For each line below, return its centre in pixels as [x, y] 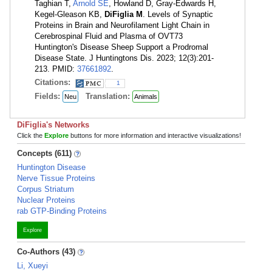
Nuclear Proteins [46, 200]
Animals [146, 97]
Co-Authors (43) [46, 252]
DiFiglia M [124, 14]
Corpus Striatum [46, 189]
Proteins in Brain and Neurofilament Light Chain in [122, 25]
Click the [31, 135]
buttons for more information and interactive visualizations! [155, 135]
